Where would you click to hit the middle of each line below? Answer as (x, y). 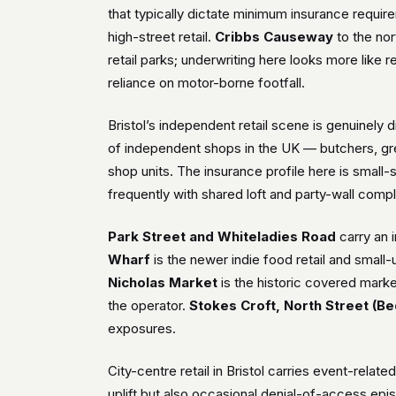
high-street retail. (162, 37)
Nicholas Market (163, 282)
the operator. (149, 305)
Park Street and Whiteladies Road (222, 236)
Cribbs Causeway (274, 37)
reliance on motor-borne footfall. (207, 83)
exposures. (142, 328)
